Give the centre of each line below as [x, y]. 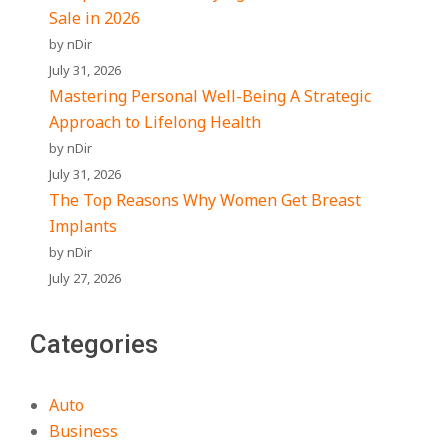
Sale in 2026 [95, 18]
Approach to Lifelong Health [155, 122]
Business [84, 431]
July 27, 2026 [85, 278]
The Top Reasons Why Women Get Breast [205, 200]
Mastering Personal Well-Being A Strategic [210, 96]
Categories [94, 344]
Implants [83, 226]
